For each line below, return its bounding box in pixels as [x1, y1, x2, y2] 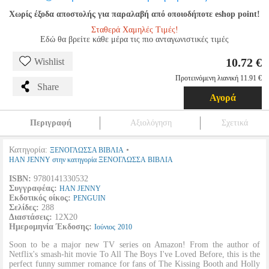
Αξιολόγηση [130, 118, 172, 127]
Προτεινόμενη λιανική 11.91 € [175, 74, 262, 82]
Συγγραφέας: [9, 184, 57, 193]
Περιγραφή [29, 118, 71, 127]
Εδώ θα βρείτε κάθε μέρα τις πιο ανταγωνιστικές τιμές [40, 35, 229, 44]
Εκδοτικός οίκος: [9, 193, 71, 202]
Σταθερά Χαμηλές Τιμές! [91, 25, 178, 34]
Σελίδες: [9, 203, 39, 212]
